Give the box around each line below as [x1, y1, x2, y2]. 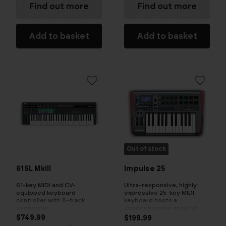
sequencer [16, 204, 49, 211]
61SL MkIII [16, 165, 51, 173]
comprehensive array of [124, 205, 197, 211]
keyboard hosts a [124, 197, 177, 204]
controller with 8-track [16, 197, 85, 203]
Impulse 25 [124, 165, 166, 173]
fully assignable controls [124, 212, 199, 219]
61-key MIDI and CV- [16, 182, 76, 188]
